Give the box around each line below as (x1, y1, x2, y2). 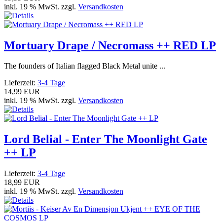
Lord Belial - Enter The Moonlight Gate (4, 133, 207, 146)
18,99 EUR (4, 178, 40, 187)
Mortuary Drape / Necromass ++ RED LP (4, 38, 216, 52)
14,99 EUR (4, 87, 40, 96)
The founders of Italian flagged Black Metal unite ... (4, 62, 165, 71)
